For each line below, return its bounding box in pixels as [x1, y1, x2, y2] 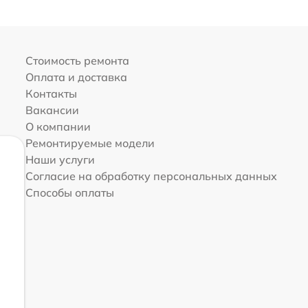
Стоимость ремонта [25, 54, 129, 68]
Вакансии [25, 103, 79, 118]
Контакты [25, 87, 77, 101]
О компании [25, 120, 91, 134]
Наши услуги [25, 153, 95, 167]
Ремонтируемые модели [25, 136, 155, 151]
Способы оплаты [25, 186, 114, 200]
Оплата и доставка [25, 70, 127, 85]
